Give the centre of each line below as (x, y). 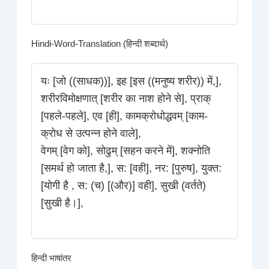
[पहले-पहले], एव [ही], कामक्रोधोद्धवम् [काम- (125, 116)
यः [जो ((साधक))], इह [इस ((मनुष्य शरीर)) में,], (131, 81)
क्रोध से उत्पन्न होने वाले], (91, 134)
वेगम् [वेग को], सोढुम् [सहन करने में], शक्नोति (126, 151)
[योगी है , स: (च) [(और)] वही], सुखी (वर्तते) (124, 186)
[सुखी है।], (62, 203)
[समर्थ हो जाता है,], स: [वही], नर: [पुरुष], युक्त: (131, 168)
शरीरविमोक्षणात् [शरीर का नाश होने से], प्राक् (126, 99)
